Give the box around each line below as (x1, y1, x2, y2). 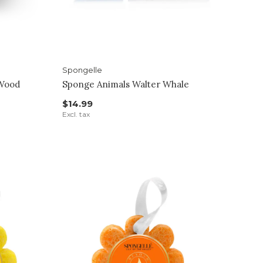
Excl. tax (62, 110, 90, 119)
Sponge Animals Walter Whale (62, 79, 189, 90)
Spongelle (62, 65, 102, 75)
